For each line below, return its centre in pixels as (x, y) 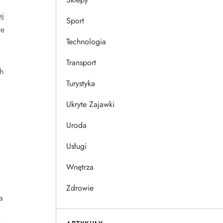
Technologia (86, 42)
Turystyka (81, 83)
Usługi (76, 146)
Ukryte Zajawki (90, 104)
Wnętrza (80, 167)
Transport (81, 62)
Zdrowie (80, 188)
